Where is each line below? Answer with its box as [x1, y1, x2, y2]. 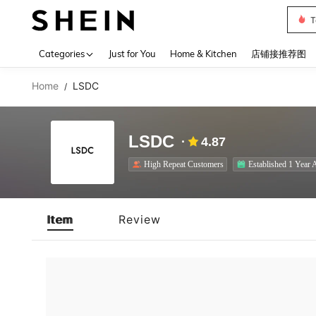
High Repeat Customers [144, 159, 224, 169]
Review [119, 212, 161, 226]
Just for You [109, 48, 156, 59]
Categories [39, 48, 85, 59]
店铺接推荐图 [251, 48, 306, 59]
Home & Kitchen [170, 48, 237, 59]
